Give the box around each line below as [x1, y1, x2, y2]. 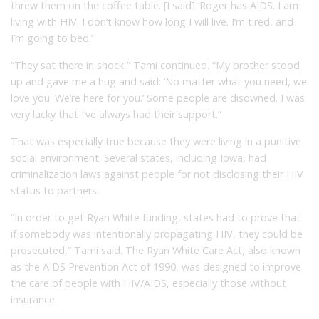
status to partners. [11, 183, 99, 197]
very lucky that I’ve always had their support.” [11, 107, 221, 121]
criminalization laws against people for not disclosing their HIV [11, 167, 303, 181]
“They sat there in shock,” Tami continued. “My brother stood [11, 58, 300, 72]
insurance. [11, 292, 57, 306]
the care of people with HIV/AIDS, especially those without [11, 276, 286, 290]
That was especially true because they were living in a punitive [11, 134, 301, 148]
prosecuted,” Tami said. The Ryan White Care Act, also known [11, 243, 300, 257]
